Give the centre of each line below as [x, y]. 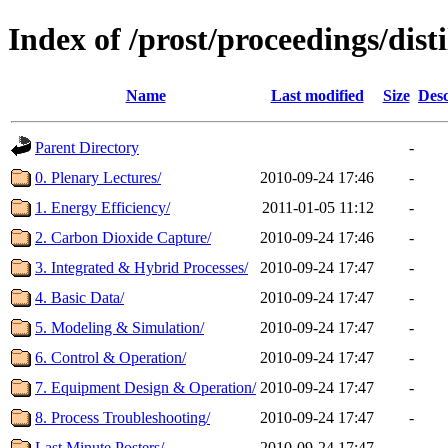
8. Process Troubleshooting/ [122, 417]
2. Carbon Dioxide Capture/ [123, 237]
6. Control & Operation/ [110, 357]
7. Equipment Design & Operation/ [145, 387]
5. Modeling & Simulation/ [119, 327]
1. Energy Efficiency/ [102, 207]
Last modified [317, 95]
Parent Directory [87, 147]
